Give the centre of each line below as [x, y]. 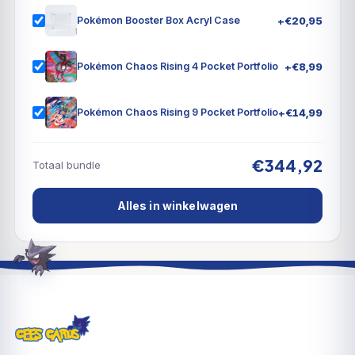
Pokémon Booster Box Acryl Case [158, 21]
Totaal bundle [67, 165]
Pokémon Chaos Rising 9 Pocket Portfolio [177, 113]
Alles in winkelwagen [177, 205]
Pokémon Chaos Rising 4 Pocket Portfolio [177, 67]
